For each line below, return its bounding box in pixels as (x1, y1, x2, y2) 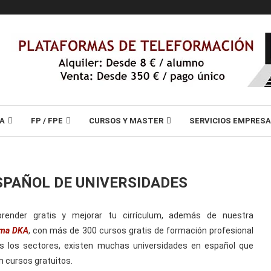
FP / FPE (31, 116, 63, 125)
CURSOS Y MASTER (89, 116, 163, 125)
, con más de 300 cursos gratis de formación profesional (28, 226, 253, 235)
